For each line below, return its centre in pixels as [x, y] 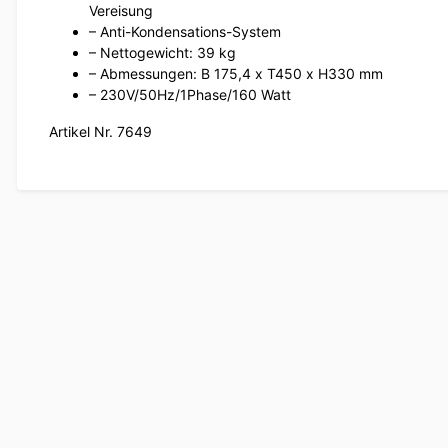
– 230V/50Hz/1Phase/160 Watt [190, 95]
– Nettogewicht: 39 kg [162, 53]
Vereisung [121, 11]
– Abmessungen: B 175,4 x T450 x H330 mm [236, 74]
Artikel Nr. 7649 [100, 132]
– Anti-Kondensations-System [185, 32]
